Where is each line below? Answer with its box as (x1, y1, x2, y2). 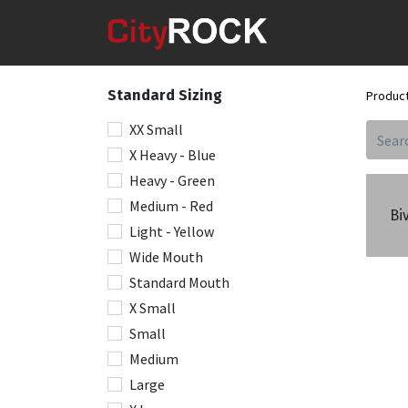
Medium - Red (129, 197, 213, 215)
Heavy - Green (129, 171, 215, 189)
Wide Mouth (129, 248, 203, 266)
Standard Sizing (107, 87, 222, 104)
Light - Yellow (129, 222, 214, 240)
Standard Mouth (129, 273, 229, 291)
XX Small (129, 120, 183, 138)
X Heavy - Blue (129, 146, 216, 164)
